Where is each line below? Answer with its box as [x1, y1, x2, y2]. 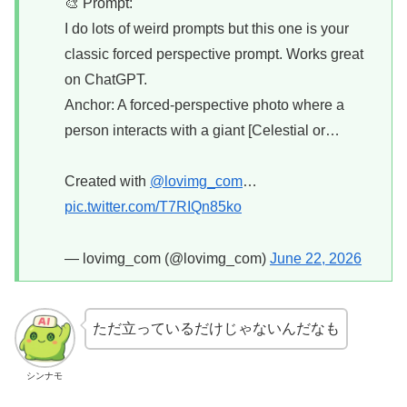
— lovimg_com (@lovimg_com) [65, 250, 270, 266]
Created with [65, 174, 150, 190]
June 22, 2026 [270, 250, 362, 266]
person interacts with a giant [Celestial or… [65, 123, 340, 139]
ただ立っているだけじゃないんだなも [92, 320, 340, 336]
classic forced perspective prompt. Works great [65, 46, 363, 63]
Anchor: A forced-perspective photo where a [65, 97, 344, 114]
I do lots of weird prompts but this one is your [65, 21, 349, 37]
